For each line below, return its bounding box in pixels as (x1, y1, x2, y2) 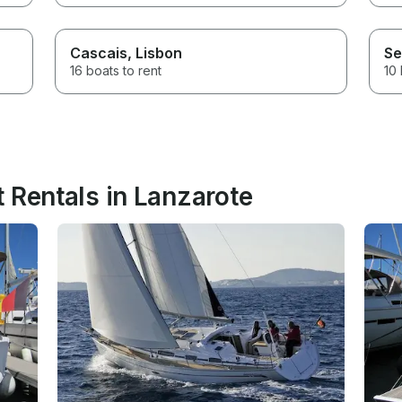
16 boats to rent (70, 62, 162, 78)
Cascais (70, 43, 128, 62)
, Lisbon (127, 43, 183, 62)
